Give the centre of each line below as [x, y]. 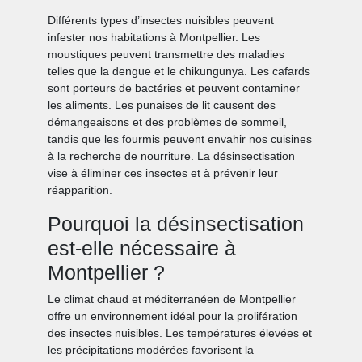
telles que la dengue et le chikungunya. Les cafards [179, 72]
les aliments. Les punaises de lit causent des [162, 105]
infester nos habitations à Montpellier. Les [154, 38]
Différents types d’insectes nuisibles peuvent [161, 21]
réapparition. [80, 190]
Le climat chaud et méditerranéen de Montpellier [172, 299]
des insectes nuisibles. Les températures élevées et [180, 333]
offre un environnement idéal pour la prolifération [173, 316]
